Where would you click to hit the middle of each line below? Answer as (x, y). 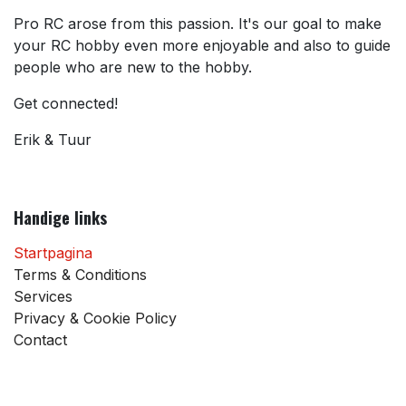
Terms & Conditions (80, 275)
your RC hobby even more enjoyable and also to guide (202, 46)
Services (45, 297)
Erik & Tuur (53, 140)
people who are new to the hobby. (133, 68)
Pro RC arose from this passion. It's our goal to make (198, 24)
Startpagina (53, 253)
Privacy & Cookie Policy (95, 319)
